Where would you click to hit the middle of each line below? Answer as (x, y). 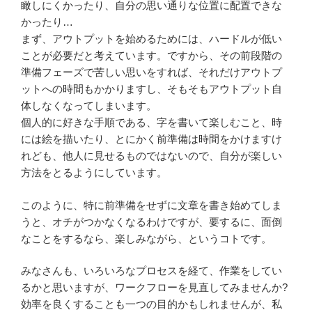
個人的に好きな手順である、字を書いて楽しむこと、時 (151, 123)
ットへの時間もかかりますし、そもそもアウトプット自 (151, 89)
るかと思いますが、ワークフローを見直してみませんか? (154, 288)
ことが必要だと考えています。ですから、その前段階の (151, 56)
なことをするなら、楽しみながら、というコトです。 (146, 238)
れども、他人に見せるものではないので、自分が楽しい (151, 156)
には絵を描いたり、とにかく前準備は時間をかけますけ (151, 139)
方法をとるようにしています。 (94, 173)
